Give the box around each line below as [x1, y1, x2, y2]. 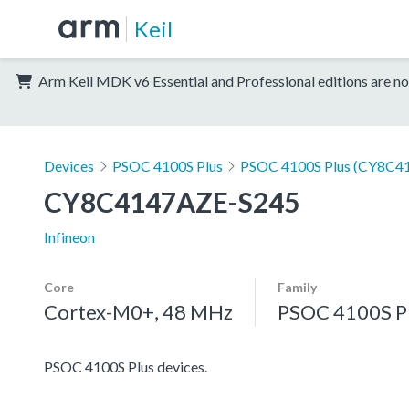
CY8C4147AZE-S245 [44, 184, 299, 218]
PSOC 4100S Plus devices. [44, 357, 207, 375]
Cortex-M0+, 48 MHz [44, 299, 233, 324]
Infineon [44, 227, 95, 246]
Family [278, 278, 317, 295]
